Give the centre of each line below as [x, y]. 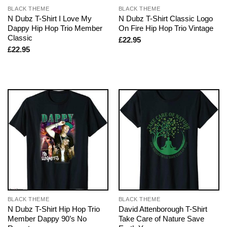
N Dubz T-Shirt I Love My [49, 18]
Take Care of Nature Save [161, 219]
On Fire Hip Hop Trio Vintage [166, 28]
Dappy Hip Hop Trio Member [55, 28]
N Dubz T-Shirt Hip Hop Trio [53, 209]
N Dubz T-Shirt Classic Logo [165, 18]
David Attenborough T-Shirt [163, 209]
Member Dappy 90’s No [47, 219]
